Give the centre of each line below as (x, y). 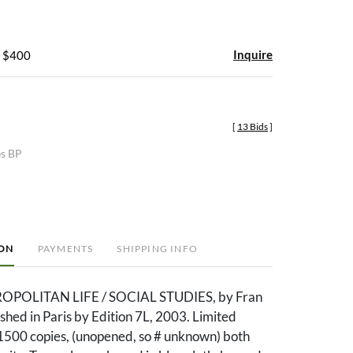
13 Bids (253, 126)
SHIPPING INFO (157, 248)
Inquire (253, 54)
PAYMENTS (65, 248)
